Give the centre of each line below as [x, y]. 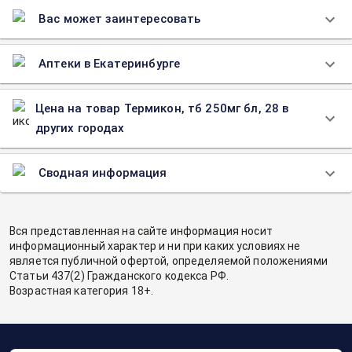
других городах [80, 128]
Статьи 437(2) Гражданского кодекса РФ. [119, 276]
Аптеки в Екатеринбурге [110, 64]
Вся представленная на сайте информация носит [141, 231]
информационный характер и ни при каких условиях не [155, 246]
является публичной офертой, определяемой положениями [169, 261]
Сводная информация [103, 173]
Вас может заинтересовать [120, 19]
